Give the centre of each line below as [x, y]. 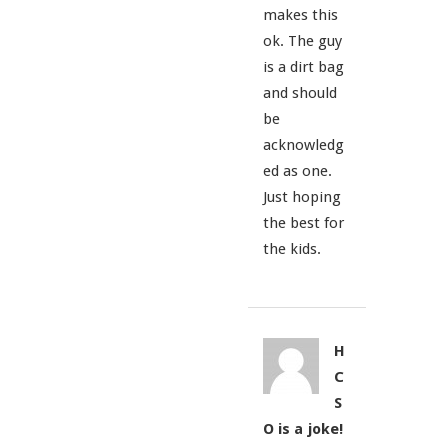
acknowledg [303, 145]
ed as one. [297, 171]
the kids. [291, 249]
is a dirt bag [303, 67]
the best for [303, 223]
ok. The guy [302, 41]
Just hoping [301, 197]
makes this [300, 15]
